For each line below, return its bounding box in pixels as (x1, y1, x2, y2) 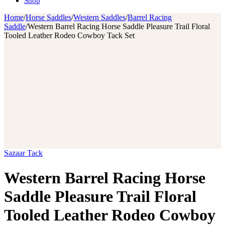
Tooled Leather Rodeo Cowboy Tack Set (4, 31, 135, 40)
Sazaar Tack (4, 149, 43, 158)
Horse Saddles (26, 13, 71, 22)
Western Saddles (73, 13, 126, 22)
